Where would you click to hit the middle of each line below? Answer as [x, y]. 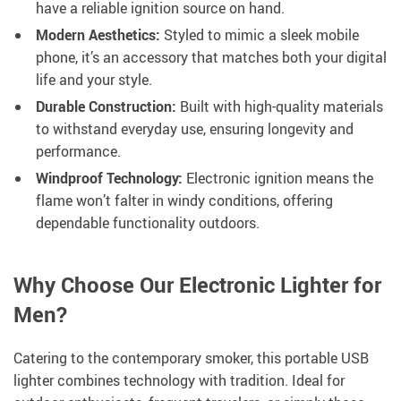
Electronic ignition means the [278, 179]
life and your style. [94, 80]
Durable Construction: [106, 107]
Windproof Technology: [109, 179]
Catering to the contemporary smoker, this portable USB [191, 358]
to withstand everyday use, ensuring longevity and [195, 129]
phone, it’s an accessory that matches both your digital [211, 58]
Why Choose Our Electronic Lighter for [197, 285]
